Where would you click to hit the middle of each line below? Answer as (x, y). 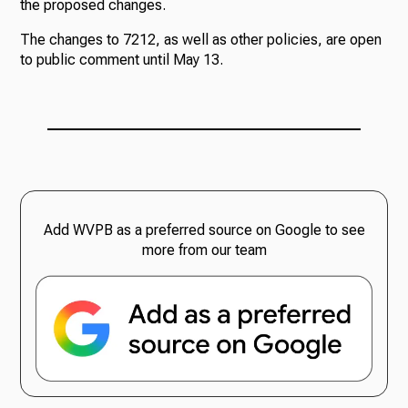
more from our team (204, 250)
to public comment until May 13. (122, 60)
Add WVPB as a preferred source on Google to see (204, 230)
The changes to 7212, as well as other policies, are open (201, 40)
